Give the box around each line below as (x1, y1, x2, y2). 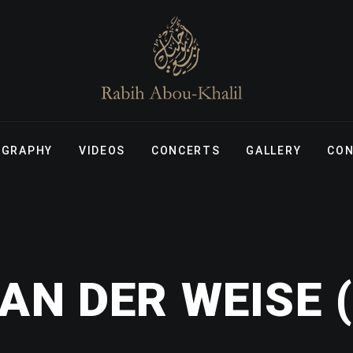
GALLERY (246, 144, 302, 157)
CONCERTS (150, 144, 221, 157)
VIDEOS (78, 144, 125, 157)
